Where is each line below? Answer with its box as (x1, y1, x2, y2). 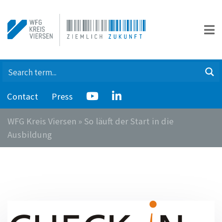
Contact (6, 91, 38, 102)
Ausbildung (7, 129, 52, 140)
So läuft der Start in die (84, 115, 173, 127)
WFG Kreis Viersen (7, 115, 76, 127)
